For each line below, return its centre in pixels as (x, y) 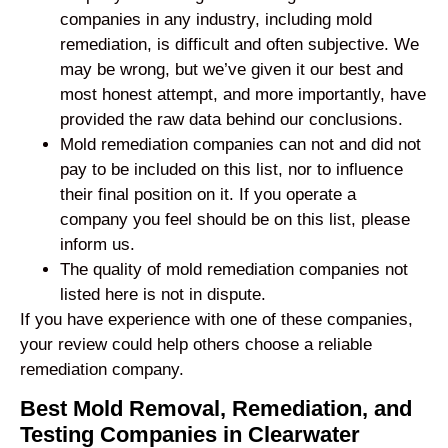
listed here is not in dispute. (163, 294)
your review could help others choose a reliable (196, 344)
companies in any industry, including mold (216, 19)
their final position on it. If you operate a (208, 194)
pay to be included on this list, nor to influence (231, 169)
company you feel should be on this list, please (235, 219)
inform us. (97, 244)
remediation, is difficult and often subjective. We (239, 44)
